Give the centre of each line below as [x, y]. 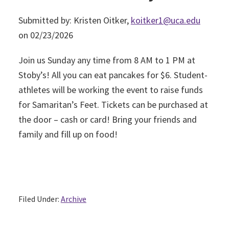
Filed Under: [39, 199]
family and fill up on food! [68, 134]
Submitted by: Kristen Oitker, [74, 20]
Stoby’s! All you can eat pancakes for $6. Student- [113, 75]
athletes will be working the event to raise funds [110, 90]
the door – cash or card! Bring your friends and [107, 119]
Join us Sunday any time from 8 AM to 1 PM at [107, 60]
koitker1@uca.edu [165, 20]
